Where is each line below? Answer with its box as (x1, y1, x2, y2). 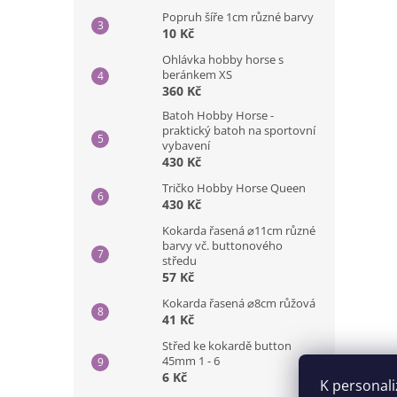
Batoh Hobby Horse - (162, 107, 274, 123)
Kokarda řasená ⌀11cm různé (162, 222, 315, 238)
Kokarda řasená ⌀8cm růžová (162, 295, 315, 311)
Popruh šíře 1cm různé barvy (162, 9, 314, 25)
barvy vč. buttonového (162, 237, 283, 253)
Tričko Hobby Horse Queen (162, 180, 306, 196)
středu (162, 253, 197, 269)
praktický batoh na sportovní (162, 122, 315, 138)
